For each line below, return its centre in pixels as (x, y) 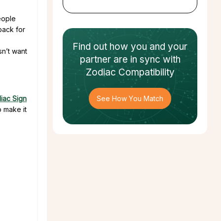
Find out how (102, 47)
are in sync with (146, 60)
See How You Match (130, 99)
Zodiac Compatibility (130, 73)
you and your (159, 47)
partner (95, 60)
